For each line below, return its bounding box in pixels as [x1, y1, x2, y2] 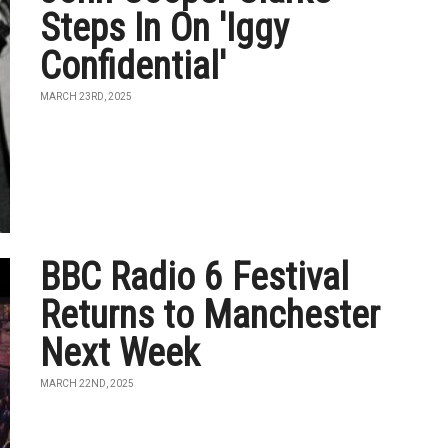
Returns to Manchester [40, 293, 381, 337]
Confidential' [40, 44, 227, 88]
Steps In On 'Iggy [40, 6, 290, 50]
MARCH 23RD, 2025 [40, 91, 133, 102]
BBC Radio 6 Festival [40, 255, 350, 299]
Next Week [40, 331, 201, 375]
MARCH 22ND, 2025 [40, 378, 135, 389]
